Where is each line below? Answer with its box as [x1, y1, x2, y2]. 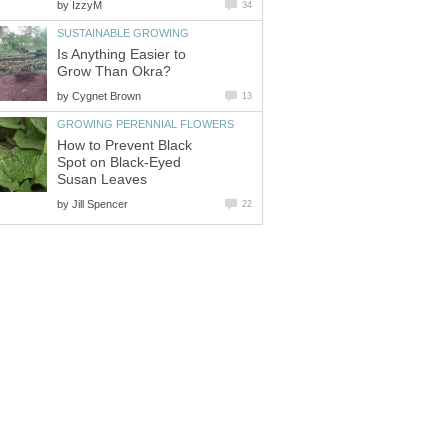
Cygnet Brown [72, 89, 141, 102]
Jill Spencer [72, 197, 128, 210]
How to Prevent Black [57, 137, 192, 153]
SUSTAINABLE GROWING [57, 27, 189, 40]
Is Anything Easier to [57, 46, 186, 62]
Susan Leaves [57, 171, 147, 187]
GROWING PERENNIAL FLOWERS [57, 117, 234, 130]
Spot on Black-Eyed [57, 154, 181, 170]
